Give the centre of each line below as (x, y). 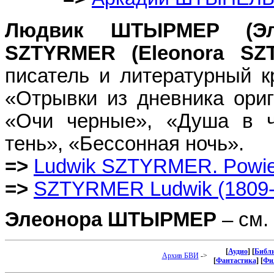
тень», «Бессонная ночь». (124, 143)
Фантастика (236, 260)
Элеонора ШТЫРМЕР (111, 220)
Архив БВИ (180, 255)
